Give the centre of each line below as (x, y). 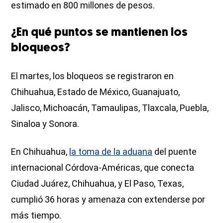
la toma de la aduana (111, 151)
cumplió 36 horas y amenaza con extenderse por (108, 199)
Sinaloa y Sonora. (45, 123)
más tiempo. (36, 215)
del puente (175, 151)
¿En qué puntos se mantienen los (100, 33)
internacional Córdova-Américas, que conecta (103, 167)
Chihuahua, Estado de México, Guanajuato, (96, 92)
